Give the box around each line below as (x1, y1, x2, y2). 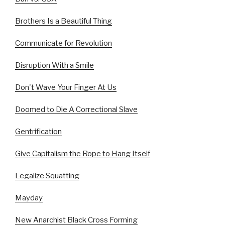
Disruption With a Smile (15, 61, 94, 70)
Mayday (15, 193, 43, 203)
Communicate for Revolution (15, 39, 112, 48)
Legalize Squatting (15, 171, 79, 181)
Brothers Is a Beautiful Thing (15, 17, 112, 26)
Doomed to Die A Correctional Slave (15, 105, 138, 115)
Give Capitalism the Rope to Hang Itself (15, 149, 150, 159)
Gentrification (15, 127, 62, 137)
